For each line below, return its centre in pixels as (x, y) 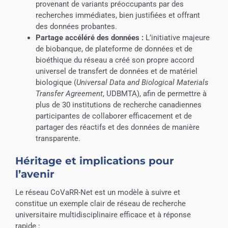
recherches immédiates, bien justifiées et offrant (118, 15)
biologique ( (56, 82)
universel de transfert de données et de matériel (116, 71)
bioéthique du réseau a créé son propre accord (115, 60)
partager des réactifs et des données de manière (117, 127)
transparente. (58, 138)
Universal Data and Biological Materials (142, 82)
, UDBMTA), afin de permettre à (154, 93)
